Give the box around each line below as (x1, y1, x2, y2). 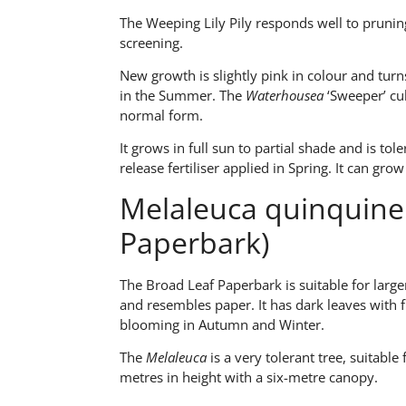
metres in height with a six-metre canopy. (120, 368, 378, 387)
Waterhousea (246, 85, 324, 104)
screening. (120, 33, 183, 52)
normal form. (120, 105, 203, 124)
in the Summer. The (120, 85, 246, 104)
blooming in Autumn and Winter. (120, 314, 324, 333)
